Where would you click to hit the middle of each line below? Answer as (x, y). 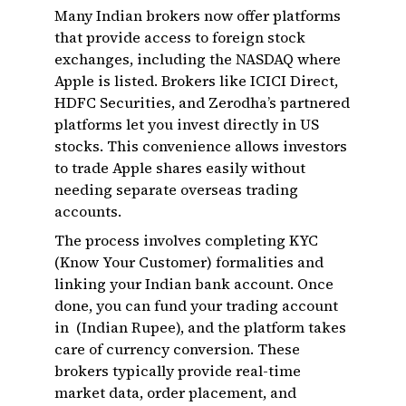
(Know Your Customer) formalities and (189, 262)
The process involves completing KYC (186, 240)
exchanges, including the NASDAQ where (198, 59)
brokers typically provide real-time (178, 371)
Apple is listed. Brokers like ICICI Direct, (196, 81)
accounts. (88, 211)
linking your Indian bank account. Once (194, 284)
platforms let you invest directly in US (187, 124)
